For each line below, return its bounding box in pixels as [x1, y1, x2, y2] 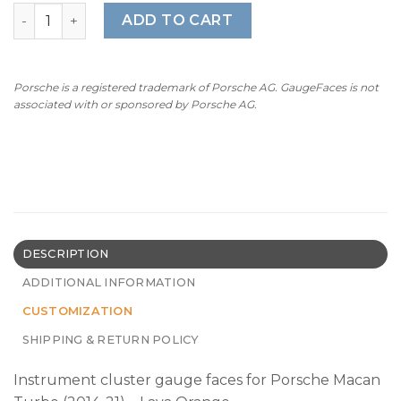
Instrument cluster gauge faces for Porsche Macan [13, 371, 380, 388]
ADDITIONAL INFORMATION [21, 275, 196, 289]
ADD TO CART [122, 12, 234, 30]
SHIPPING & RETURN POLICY [21, 332, 200, 346]
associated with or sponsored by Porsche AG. [13, 98, 257, 112]
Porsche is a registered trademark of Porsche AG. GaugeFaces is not [13, 81, 379, 95]
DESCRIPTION [21, 246, 109, 260]
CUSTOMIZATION [21, 303, 132, 318]
